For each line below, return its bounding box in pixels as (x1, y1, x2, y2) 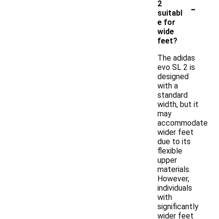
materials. (157, 165, 191, 174)
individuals (157, 183, 192, 193)
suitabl (157, 8, 182, 18)
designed (157, 72, 189, 81)
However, (157, 174, 189, 183)
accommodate (157, 118, 208, 128)
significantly (157, 202, 198, 211)
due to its (157, 137, 191, 146)
